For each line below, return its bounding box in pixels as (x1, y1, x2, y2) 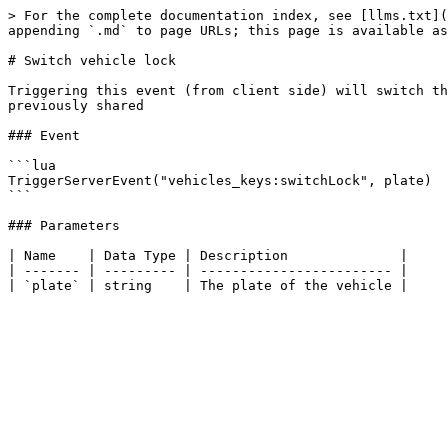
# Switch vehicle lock (8, 53, 176, 68)
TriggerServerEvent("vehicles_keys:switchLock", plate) (8, 173, 432, 188)
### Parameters (8, 218, 120, 233)
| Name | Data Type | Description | (8, 248, 408, 263)
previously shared (8, 98, 144, 113)
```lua (8, 158, 56, 173)
